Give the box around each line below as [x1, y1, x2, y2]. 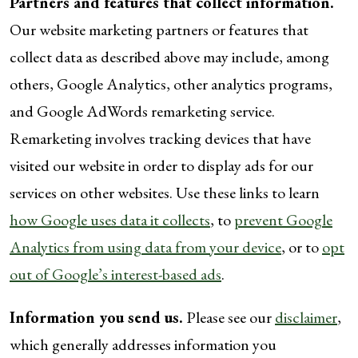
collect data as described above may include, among [10, 46, 329, 67]
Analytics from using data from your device [10, 237, 281, 257]
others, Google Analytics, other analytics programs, [10, 74, 332, 94]
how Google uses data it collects [10, 209, 210, 230]
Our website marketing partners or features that [10, 19, 308, 40]
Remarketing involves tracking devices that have [10, 128, 311, 149]
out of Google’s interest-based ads [10, 264, 221, 284]
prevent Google [234, 209, 332, 230]
